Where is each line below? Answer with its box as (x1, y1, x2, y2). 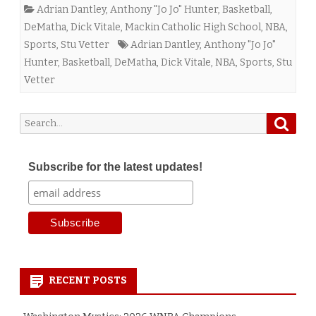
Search (19, 115, 49, 126)
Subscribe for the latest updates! (28, 161, 202, 174)
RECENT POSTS (49, 274, 127, 287)
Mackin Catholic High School (125, 21, 261, 34)
